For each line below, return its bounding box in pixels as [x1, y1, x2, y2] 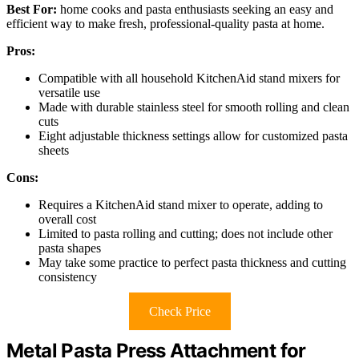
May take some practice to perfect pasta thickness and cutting [38, 256, 346, 270]
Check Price [148, 305, 211, 319]
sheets [38, 143, 69, 158]
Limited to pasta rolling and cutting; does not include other [38, 227, 333, 241]
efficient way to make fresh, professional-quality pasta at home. [6, 17, 325, 31]
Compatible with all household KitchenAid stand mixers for [38, 71, 340, 86]
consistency [38, 270, 97, 284]
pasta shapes [38, 241, 101, 256]
